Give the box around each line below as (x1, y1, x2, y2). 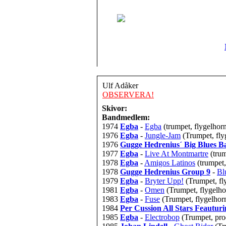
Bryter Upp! (145, 177, 184, 185)
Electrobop (145, 213, 180, 221)
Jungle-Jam (145, 131, 181, 140)
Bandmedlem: (102, 113, 150, 122)
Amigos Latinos (144, 158, 195, 167)
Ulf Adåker (102, 81, 138, 90)
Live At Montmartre (145, 149, 208, 158)
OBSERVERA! (102, 90, 154, 99)
